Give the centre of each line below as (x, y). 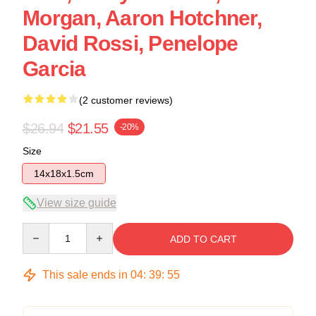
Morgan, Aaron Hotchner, (142, 18)
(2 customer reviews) (126, 100)
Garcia (54, 68)
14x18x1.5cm (64, 173)
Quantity (41, 229)
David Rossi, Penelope (130, 43)
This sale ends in (85, 274)
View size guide (77, 202)
